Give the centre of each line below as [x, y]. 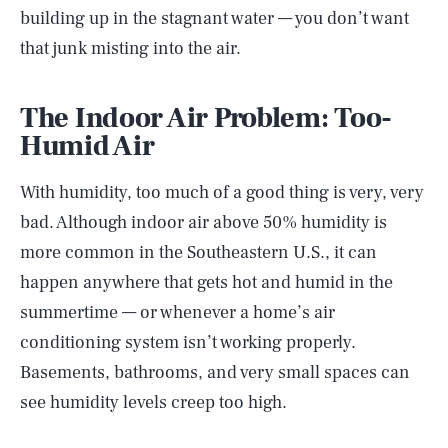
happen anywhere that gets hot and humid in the [206, 282]
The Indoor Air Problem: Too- [206, 118]
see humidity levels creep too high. [153, 402]
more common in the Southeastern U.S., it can [198, 252]
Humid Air [87, 146]
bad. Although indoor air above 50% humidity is [203, 222]
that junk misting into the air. [130, 48]
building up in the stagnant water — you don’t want [214, 18]
